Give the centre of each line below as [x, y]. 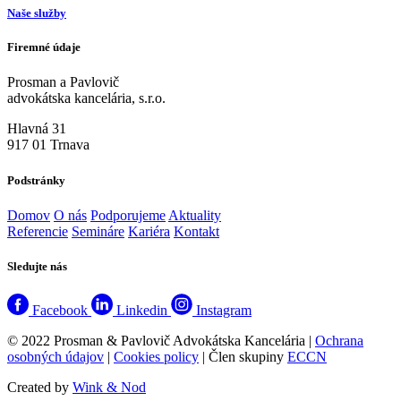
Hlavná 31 [37, 129]
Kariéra [149, 231]
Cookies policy [156, 357]
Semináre [98, 231]
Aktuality [195, 215]
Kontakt [196, 231]
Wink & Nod [109, 388]
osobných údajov [55, 357]
